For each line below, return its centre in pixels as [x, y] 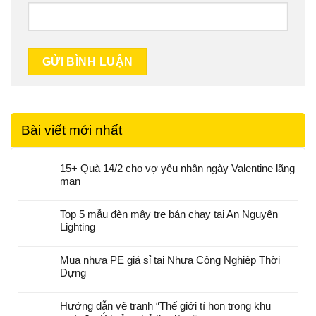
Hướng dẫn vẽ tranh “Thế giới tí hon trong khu [165, 306]
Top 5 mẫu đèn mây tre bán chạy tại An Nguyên [169, 214]
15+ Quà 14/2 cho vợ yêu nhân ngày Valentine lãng [177, 169]
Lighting [78, 227]
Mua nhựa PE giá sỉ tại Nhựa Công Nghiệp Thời [170, 260]
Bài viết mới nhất [72, 130]
